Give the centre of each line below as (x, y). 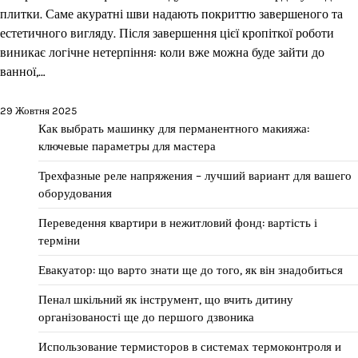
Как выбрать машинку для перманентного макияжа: (174, 129)
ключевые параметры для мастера (127, 147)
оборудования (75, 194)
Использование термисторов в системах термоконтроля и (190, 347)
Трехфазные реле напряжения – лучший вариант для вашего (195, 176)
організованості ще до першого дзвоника (146, 318)
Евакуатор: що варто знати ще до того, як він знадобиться (191, 270)
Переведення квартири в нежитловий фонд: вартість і (178, 223)
